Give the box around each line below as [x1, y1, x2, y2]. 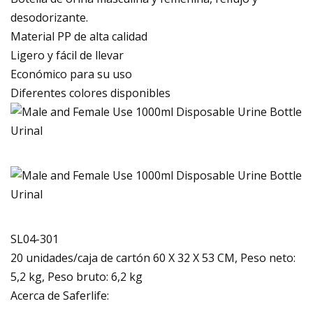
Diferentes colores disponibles [10, 85, 170, 101]
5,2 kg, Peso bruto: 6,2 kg [10, 268, 143, 284]
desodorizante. [10, 9, 88, 25]
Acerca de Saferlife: [10, 287, 109, 303]
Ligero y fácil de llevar [10, 47, 124, 63]
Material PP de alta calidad [10, 28, 147, 44]
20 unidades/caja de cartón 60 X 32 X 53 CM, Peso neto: [10, 249, 296, 265]
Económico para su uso [10, 66, 132, 82]
